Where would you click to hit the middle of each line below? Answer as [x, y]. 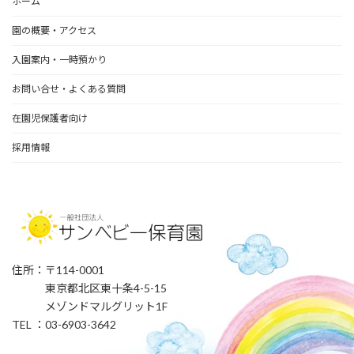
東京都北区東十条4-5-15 [89, 288]
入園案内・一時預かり [59, 59]
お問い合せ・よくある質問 [69, 88]
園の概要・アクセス [54, 30]
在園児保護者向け [50, 118]
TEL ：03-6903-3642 [64, 324]
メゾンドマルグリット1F [90, 306]
